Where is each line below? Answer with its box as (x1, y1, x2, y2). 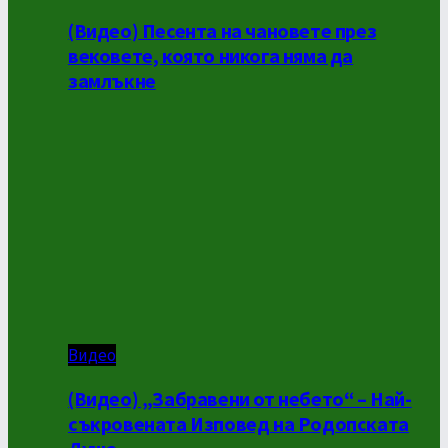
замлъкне (68, 67, 156, 93)
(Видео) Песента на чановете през (68, 17, 377, 43)
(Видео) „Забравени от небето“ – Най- (68, 385, 412, 411)
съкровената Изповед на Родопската (68, 410, 409, 436)
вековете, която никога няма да (68, 42, 354, 68)
